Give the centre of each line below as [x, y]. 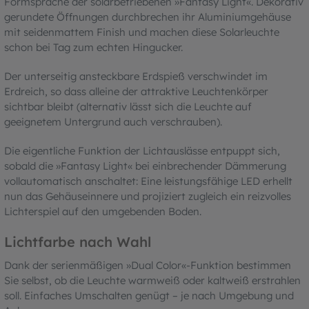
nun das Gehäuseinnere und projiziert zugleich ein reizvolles [148, 196]
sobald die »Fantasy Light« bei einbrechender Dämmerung [145, 166]
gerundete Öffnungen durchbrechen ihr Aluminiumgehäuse [148, 17]
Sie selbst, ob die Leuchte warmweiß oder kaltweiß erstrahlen [152, 280]
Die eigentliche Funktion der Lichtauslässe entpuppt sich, [142, 150]
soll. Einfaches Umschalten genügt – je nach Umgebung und [149, 295]
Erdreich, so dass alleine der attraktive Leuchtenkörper [136, 91]
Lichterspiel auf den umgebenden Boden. [103, 211]
